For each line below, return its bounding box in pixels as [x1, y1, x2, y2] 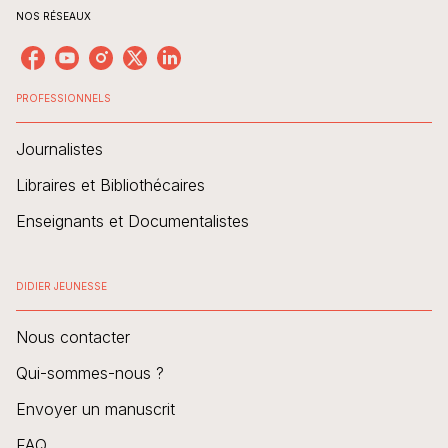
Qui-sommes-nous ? [16, 362, 164, 383]
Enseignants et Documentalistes [16, 210, 249, 231]
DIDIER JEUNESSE [16, 279, 107, 292]
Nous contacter [16, 326, 130, 347]
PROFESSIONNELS [16, 91, 111, 104]
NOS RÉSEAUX [16, 9, 91, 22]
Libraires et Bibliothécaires [16, 174, 205, 195]
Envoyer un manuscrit [16, 398, 175, 419]
